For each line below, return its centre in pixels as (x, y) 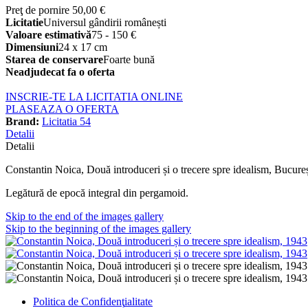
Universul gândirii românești (105, 23)
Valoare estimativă (48, 35)
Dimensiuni (32, 47)
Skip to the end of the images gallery (85, 217)
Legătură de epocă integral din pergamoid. (97, 193)
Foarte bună (129, 60)
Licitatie (24, 23)
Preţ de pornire (39, 10)
